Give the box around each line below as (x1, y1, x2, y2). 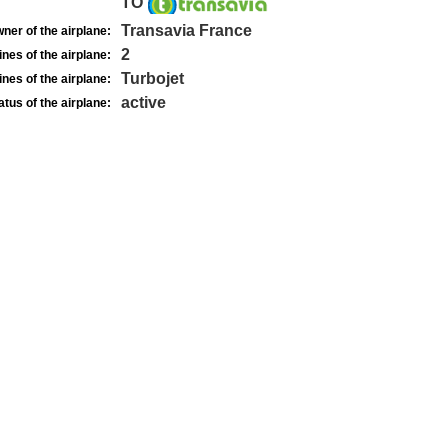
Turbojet (120, 70, 184, 87)
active (120, 94, 166, 111)
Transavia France (120, 22, 252, 39)
